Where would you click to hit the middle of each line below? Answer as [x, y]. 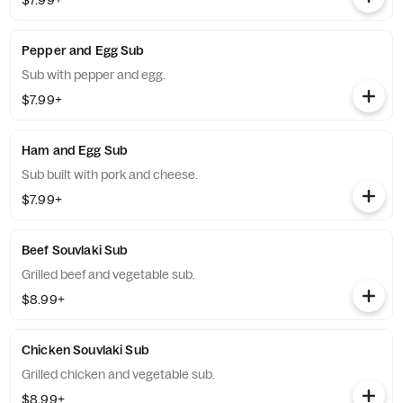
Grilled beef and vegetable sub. [108, 274]
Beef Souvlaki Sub [75, 250]
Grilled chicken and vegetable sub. [118, 374]
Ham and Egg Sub [75, 150]
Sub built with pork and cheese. [110, 175]
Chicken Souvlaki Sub [85, 350]
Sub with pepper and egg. [94, 75]
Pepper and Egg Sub [83, 50]
